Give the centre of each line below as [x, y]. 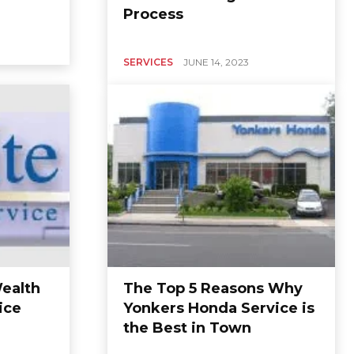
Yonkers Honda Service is [219, 308]
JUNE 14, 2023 [216, 62]
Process [153, 15]
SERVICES [148, 62]
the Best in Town [187, 328]
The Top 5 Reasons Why [213, 288]
